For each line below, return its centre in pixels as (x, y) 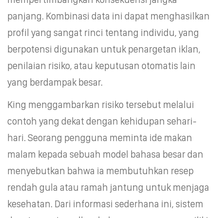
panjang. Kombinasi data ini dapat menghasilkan (109, 16)
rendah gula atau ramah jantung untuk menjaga (108, 187)
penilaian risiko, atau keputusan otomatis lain (101, 65)
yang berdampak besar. (55, 82)
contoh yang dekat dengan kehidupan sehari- (102, 121)
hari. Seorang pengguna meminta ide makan (100, 137)
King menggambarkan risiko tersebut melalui (101, 104)
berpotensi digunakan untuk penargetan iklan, (104, 49)
